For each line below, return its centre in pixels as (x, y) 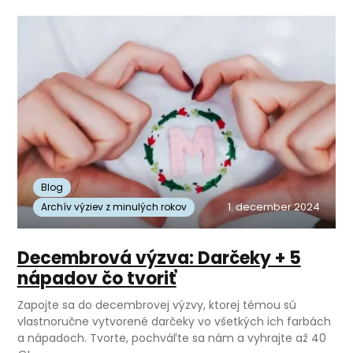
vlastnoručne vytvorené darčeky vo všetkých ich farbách (174, 322)
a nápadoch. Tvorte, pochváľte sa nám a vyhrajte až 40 (171, 338)
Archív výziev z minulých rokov (113, 207)
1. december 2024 (274, 207)
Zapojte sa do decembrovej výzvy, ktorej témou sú (156, 305)
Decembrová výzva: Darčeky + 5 (159, 258)
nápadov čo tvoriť (97, 279)
